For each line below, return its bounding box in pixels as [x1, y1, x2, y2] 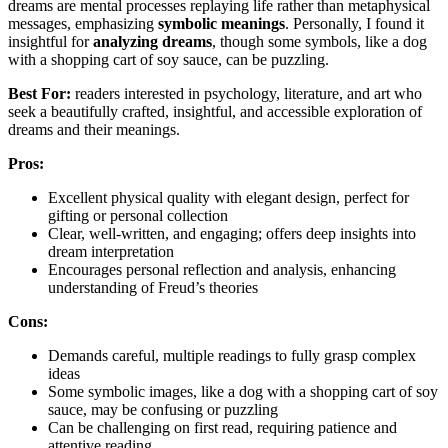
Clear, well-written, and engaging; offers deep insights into [48, 225, 416, 243]
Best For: [8, 85, 71, 103]
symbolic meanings [158, 15, 285, 33]
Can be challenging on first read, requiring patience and [48, 419, 397, 437]
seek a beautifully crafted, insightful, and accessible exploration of [8, 103, 422, 121]
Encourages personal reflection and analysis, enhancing [48, 261, 396, 279]
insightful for [8, 33, 93, 51]
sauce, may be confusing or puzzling [48, 401, 278, 419]
